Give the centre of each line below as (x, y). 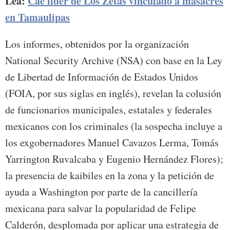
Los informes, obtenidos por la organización (97, 44)
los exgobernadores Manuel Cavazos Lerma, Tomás (112, 143)
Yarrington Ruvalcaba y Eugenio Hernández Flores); (114, 159)
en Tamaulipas (37, 17)
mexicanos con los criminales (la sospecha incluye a (114, 126)
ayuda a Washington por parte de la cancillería (101, 192)
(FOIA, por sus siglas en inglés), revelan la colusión (113, 93)
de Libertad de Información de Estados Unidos (102, 77)
